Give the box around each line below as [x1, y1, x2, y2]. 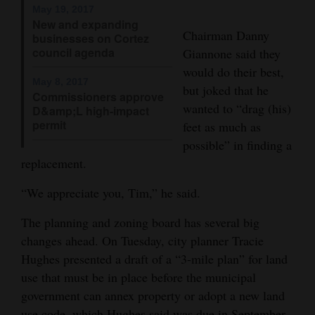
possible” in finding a [183, 136, 292, 154]
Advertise [12, 176, 57, 193]
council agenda [32, 44, 115, 60]
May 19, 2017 [32, 3, 94, 15]
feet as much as [183, 118, 261, 136]
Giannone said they [183, 45, 281, 63]
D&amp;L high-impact [32, 103, 149, 120]
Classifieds [12, 95, 62, 111]
